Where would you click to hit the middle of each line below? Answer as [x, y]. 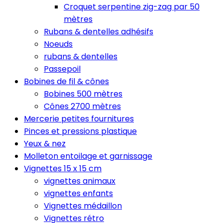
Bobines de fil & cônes [66, 81]
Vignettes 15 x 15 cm [63, 168]
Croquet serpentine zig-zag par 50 [132, 7]
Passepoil [62, 69]
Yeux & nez [45, 144]
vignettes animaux [80, 181]
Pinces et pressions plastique [80, 131]
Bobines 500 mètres [83, 94]
